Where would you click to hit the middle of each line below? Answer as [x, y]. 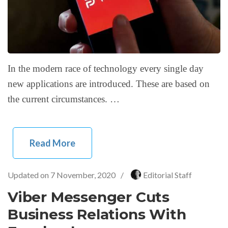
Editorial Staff [167, 175]
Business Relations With [97, 214]
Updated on [29, 175]
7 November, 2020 [83, 175]
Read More [52, 143]
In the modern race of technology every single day [106, 68]
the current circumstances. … [64, 99]
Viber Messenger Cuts [89, 197]
